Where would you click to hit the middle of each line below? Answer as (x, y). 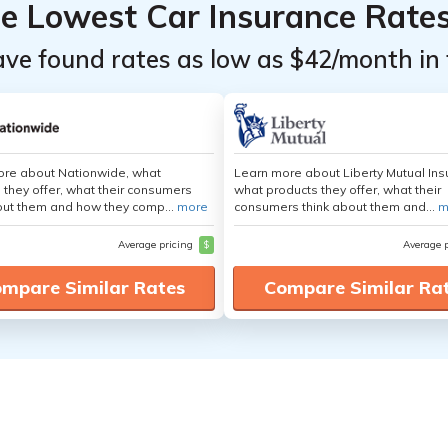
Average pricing (157, 244)
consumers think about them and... (336, 206)
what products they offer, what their (337, 189)
